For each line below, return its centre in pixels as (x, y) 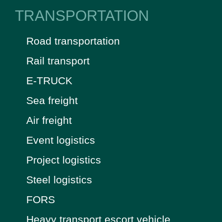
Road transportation (73, 41)
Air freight (49, 120)
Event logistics (60, 140)
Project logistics (63, 160)
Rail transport (58, 60)
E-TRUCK (49, 80)
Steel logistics (59, 179)
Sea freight (52, 100)
